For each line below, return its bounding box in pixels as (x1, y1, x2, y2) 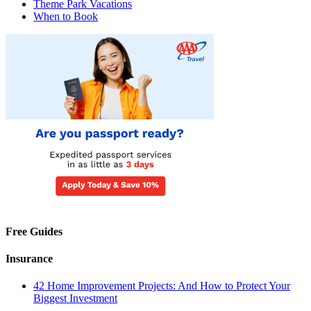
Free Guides (6, 225, 62, 237)
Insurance (6, 252, 53, 264)
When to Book (33, 10, 98, 23)
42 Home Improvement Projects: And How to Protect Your (33, 280, 290, 292)
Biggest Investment (33, 292, 117, 305)
